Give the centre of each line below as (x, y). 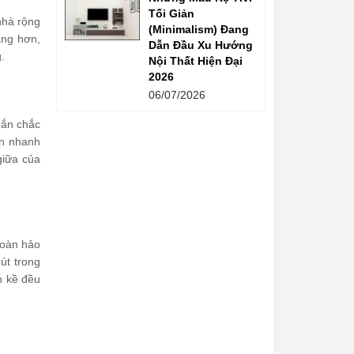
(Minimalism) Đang (199, 29)
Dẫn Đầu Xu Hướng (201, 45)
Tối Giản (171, 13)
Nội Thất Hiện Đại (196, 60)
